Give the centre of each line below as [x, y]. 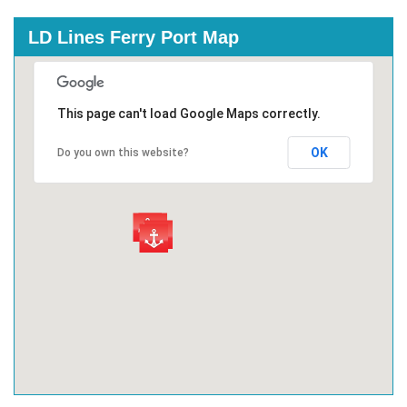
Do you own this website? [123, 153]
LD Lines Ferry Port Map [134, 38]
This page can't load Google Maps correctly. [189, 114]
